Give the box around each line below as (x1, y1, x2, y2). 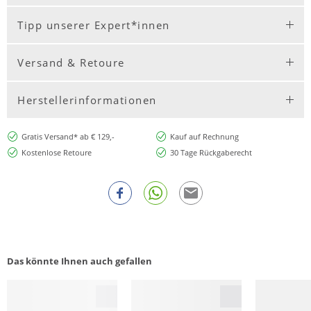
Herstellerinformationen (17, 92, 157, 107)
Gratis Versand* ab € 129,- (21, 131, 115, 142)
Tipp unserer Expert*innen (17, 17, 170, 32)
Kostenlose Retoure (21, 147, 92, 158)
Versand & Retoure (17, 55, 125, 69)
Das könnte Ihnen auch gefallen (7, 255, 152, 268)
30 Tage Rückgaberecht (169, 147, 252, 158)
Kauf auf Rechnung (169, 131, 239, 142)
